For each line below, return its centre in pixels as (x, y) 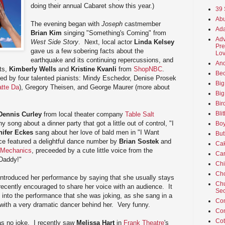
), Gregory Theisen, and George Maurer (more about (94, 87)
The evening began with (66, 24)
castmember (142, 24)
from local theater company (83, 114)
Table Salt (140, 114)
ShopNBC (148, 69)
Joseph (112, 24)
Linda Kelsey (154, 42)
